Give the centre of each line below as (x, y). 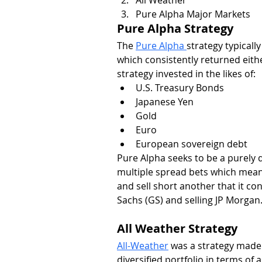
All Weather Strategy (177, 228)
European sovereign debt (192, 144)
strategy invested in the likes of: (186, 73)
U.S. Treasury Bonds (180, 87)
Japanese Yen (165, 101)
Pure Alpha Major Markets (193, 14)
